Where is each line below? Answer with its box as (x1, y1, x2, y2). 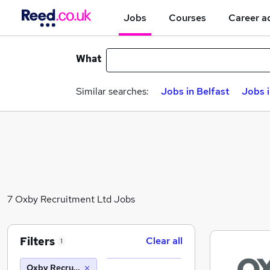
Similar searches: (76, 85, 149, 98)
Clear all (146, 234, 183, 247)
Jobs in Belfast (161, 85, 230, 98)
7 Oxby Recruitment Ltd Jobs (7, 192, 135, 206)
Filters (20, 234, 55, 248)
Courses (169, 11, 206, 24)
